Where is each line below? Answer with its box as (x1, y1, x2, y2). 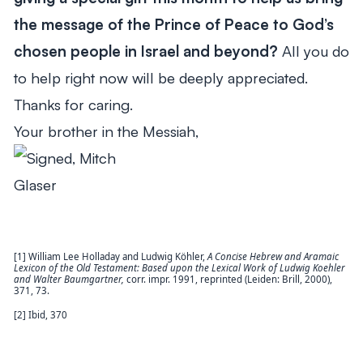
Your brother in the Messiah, (13, 121, 199, 140)
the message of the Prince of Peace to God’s (13, 14, 334, 33)
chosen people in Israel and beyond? (13, 41, 282, 60)
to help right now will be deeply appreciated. (13, 67, 308, 87)
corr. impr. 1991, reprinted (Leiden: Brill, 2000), (126, 272, 332, 285)
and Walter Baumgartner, (13, 272, 126, 285)
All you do (281, 41, 349, 60)
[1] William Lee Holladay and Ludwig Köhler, (13, 250, 207, 263)
